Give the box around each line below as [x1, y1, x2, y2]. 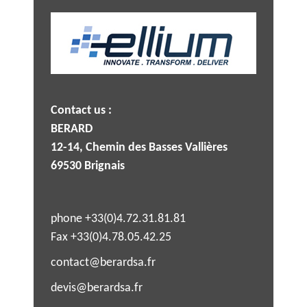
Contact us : [51, 103, 112, 117]
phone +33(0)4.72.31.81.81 [51, 212, 186, 225]
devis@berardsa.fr [51, 281, 143, 295]
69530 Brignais [51, 159, 125, 173]
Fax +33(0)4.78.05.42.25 [51, 230, 171, 244]
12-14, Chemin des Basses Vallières [51, 140, 228, 154]
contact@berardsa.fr [51, 256, 156, 269]
